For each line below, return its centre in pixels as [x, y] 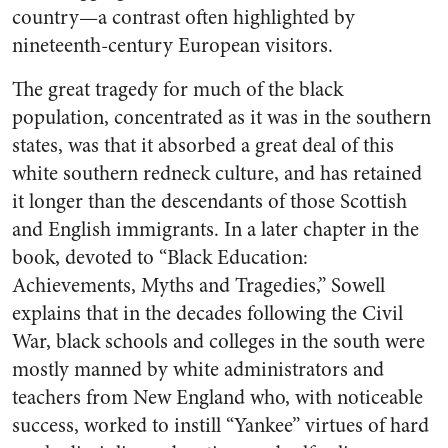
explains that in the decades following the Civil [207, 313]
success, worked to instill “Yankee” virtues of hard [220, 425]
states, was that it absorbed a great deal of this [203, 145]
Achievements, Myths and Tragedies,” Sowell [198, 285]
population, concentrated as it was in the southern [221, 117]
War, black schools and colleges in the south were [218, 341]
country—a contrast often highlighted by [183, 17]
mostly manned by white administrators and [198, 369]
